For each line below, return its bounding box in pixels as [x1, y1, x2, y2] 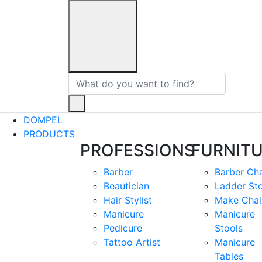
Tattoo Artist [104, 236, 160, 248]
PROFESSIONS [80, 140, 195, 160]
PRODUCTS [23, 128, 78, 140]
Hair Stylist [104, 194, 152, 206]
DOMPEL [23, 114, 63, 126]
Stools [215, 222, 243, 234]
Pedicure [104, 222, 142, 234]
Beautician [104, 180, 149, 192]
